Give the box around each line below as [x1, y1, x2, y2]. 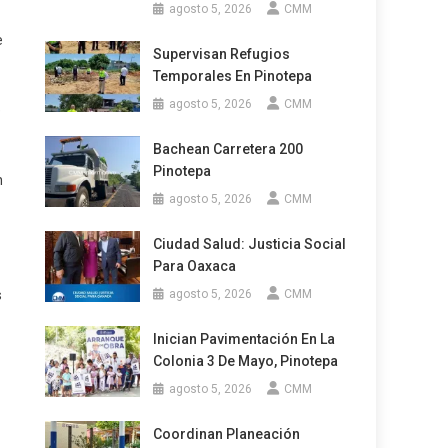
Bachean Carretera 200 [152, 141, 303, 158]
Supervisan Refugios [152, 46, 290, 63]
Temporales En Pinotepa [152, 68, 312, 85]
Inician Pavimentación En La [152, 331, 335, 348]
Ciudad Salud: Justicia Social [152, 236, 346, 253]
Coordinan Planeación [152, 426, 300, 443]
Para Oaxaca [152, 258, 236, 275]
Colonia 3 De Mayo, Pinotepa [152, 353, 338, 370]
